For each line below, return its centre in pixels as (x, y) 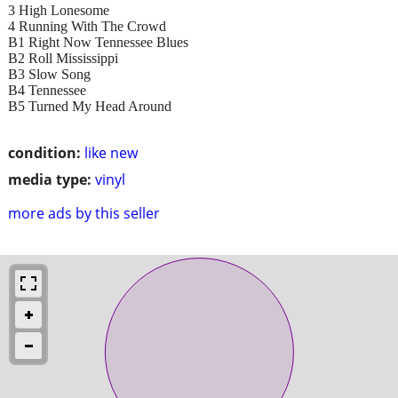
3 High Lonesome (59, 10)
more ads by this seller (84, 213)
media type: (50, 179)
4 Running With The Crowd (87, 26)
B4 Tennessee (47, 90)
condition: (44, 152)
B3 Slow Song (49, 74)
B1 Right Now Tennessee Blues (98, 42)
